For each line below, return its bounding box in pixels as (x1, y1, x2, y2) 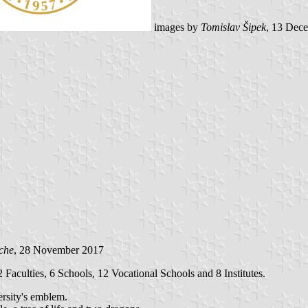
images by (151, 21, 201, 33)
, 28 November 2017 (14, 243, 104, 256)
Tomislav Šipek (201, 21, 266, 33)
